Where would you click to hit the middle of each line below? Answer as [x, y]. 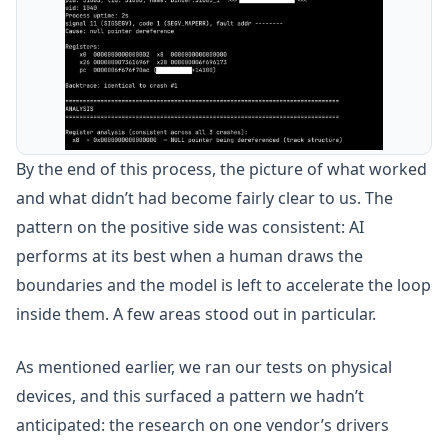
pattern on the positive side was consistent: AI [190, 227]
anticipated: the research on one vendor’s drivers [202, 425]
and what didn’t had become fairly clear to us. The [204, 198]
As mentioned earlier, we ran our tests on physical [204, 367]
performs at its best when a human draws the [189, 256]
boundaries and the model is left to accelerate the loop [223, 285]
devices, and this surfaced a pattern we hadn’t [190, 396]
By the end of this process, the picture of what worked [221, 169]
